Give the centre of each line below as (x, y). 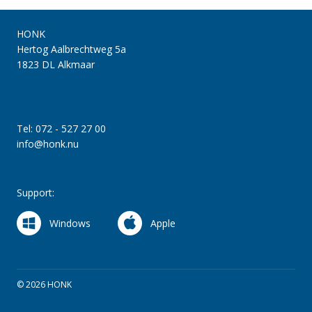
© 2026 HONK (44, 284)
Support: (36, 193)
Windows (70, 223)
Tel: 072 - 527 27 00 (62, 128)
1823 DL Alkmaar (56, 64)
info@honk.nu (48, 144)
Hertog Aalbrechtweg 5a (72, 49)
